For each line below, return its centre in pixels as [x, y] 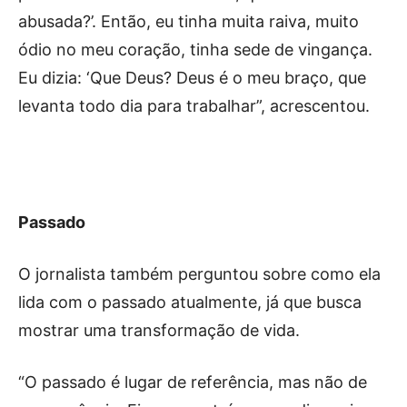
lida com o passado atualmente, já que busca [190, 302]
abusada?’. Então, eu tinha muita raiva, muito [189, 21]
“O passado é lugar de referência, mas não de [193, 382]
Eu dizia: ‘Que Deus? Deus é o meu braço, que [192, 77]
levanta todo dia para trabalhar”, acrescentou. [194, 105]
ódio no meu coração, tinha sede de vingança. [195, 49]
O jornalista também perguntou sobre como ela [199, 273]
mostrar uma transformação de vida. [159, 330]
